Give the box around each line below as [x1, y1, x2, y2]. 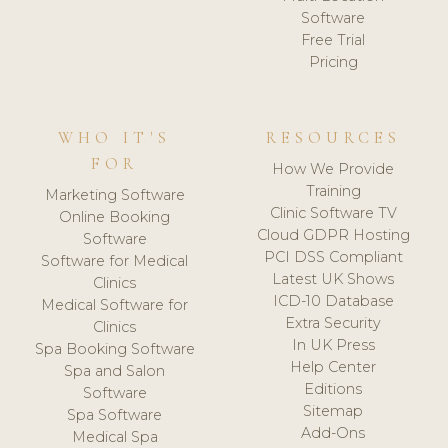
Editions [304, 380, 363, 399]
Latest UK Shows [272, 270, 395, 289]
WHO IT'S [57, 127, 172, 148]
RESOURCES [265, 127, 402, 148]
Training [305, 182, 361, 201]
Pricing [308, 52, 358, 71]
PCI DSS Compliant [263, 248, 403, 267]
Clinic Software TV [269, 204, 397, 223]
